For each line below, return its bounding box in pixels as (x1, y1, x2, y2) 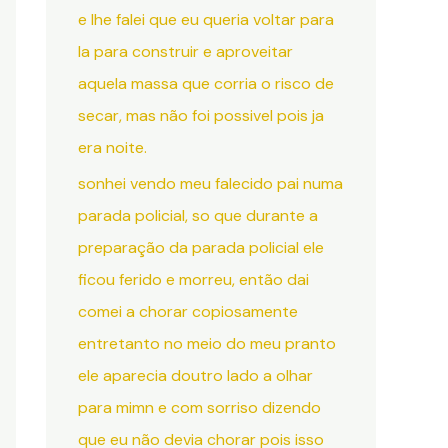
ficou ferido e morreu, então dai (78, 269, 309, 290)
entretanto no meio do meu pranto (78, 333, 336, 354)
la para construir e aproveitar (78, 41, 293, 62)
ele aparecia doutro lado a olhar (78, 365, 313, 386)
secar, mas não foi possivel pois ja (78, 105, 324, 126)
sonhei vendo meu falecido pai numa (78, 173, 343, 194)
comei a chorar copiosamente (78, 301, 298, 322)
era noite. (78, 137, 147, 158)
